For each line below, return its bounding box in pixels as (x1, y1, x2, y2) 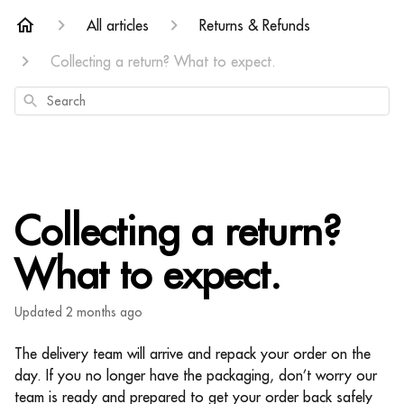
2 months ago (66, 304, 142, 320)
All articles (87, 16, 149, 34)
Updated (23, 304, 62, 320)
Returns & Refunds (199, 16, 310, 34)
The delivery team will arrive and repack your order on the (14, 344, 371, 363)
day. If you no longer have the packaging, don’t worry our (14, 366, 377, 384)
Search (21, 90, 62, 108)
